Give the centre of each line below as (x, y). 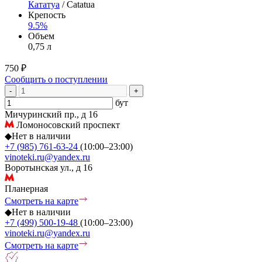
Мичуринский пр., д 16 (51, 114)
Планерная (26, 188)
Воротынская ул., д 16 (49, 167)
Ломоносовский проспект (67, 125)
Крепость (47, 15)
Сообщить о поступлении (56, 79)
